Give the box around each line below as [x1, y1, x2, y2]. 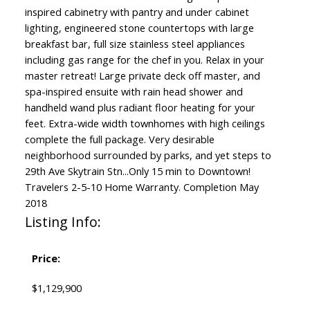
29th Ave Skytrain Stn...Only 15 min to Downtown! [24, 164, 250, 179]
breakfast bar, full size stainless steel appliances [24, 37, 245, 51]
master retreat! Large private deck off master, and [24, 69, 260, 83]
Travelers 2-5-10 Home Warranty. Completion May [24, 180, 259, 194]
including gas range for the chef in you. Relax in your [24, 53, 264, 67]
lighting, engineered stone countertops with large [24, 21, 254, 35]
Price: [31, 251, 60, 266]
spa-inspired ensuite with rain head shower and [24, 84, 243, 99]
